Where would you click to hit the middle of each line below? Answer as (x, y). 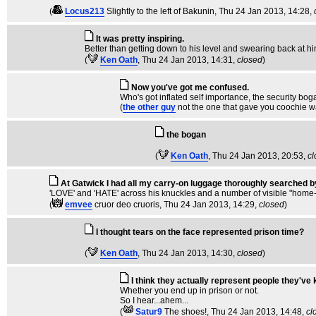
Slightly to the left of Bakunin (160, 11)
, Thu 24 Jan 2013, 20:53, (258, 156)
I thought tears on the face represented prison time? (200, 232)
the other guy (149, 107)
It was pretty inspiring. (140, 39)
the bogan (186, 135)
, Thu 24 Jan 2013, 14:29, (209, 205)
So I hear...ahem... (154, 300)
